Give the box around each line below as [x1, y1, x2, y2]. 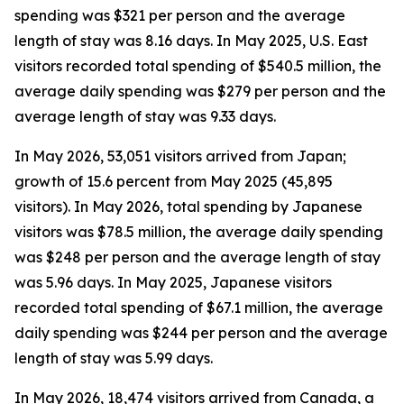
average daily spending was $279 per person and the [14, 82, 386, 100]
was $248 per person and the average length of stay [14, 248, 381, 266]
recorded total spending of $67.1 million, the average [14, 298, 383, 317]
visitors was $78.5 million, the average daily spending [14, 223, 383, 241]
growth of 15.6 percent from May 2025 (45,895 [14, 172, 333, 190]
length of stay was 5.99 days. [14, 349, 213, 367]
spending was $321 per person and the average [14, 6, 345, 24]
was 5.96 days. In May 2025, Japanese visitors [14, 273, 332, 291]
